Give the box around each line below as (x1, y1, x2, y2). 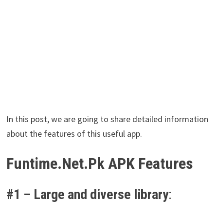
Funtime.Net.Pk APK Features (6, 154, 193, 173)
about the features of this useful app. (6, 128, 142, 140)
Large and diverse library (33, 186, 168, 203)
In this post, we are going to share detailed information (6, 113, 208, 125)
